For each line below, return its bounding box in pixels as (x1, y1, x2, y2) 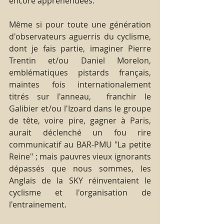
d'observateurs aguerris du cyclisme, (9, 30, 151, 42)
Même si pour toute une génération (9, 18, 151, 30)
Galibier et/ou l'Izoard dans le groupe (9, 102, 151, 114)
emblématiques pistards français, (9, 66, 151, 78)
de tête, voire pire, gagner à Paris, (9, 114, 151, 126)
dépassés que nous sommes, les (9, 162, 151, 174)
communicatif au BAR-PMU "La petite (9, 138, 151, 150)
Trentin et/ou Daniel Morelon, (9, 54, 151, 66)
